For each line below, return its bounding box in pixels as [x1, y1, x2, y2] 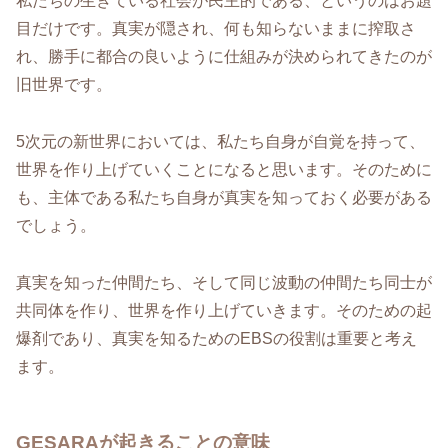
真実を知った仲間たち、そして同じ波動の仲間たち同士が [16, 273, 432, 291]
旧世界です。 [16, 76, 112, 94]
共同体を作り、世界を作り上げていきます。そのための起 [16, 301, 432, 319]
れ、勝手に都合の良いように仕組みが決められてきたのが [16, 48, 432, 66]
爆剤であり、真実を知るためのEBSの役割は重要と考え [16, 329, 417, 347]
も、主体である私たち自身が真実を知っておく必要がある [16, 189, 432, 207]
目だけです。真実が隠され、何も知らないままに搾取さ [16, 20, 416, 38]
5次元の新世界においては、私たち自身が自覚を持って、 [16, 133, 425, 151]
